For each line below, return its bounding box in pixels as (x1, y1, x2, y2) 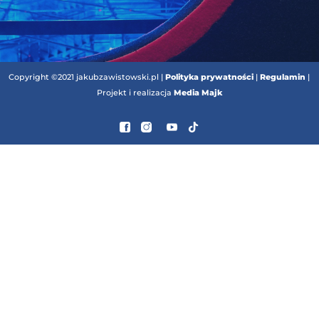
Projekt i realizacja (96, 88, 174, 98)
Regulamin (260, 72, 306, 82)
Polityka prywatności (165, 72, 254, 82)
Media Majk (173, 88, 222, 98)
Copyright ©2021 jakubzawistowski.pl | (9, 72, 166, 82)
